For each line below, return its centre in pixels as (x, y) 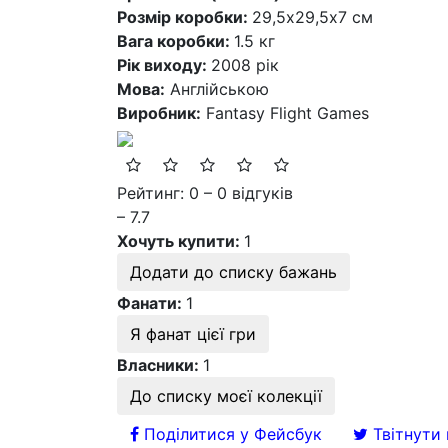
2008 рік (245, 65)
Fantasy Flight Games (287, 113)
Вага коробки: (175, 41)
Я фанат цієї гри (193, 334)
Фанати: (151, 303)
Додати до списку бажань (233, 272)
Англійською (219, 89)
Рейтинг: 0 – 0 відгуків (205, 193)
